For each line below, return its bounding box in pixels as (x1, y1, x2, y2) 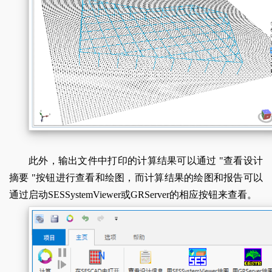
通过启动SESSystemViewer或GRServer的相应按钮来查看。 (9, 189, 257, 200)
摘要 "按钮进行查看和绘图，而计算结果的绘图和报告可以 (9, 172, 263, 183)
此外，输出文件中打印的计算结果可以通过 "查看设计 (29, 155, 263, 166)
